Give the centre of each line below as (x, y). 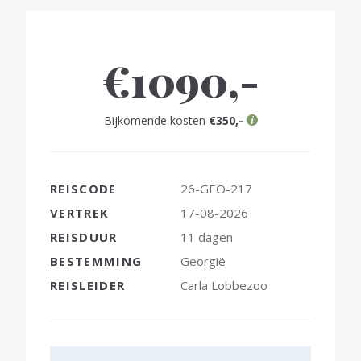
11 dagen (207, 237)
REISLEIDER (88, 285)
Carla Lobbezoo (224, 285)
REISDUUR (84, 237)
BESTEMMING (96, 261)
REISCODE (83, 188)
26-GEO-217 (216, 188)
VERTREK (80, 212)
